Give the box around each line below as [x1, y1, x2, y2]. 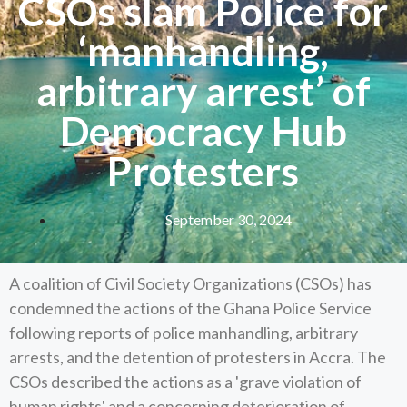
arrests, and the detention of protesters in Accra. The [9, 347, 386, 367]
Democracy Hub [59, 106, 348, 154]
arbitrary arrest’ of [35, 66, 371, 114]
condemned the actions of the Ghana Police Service [9, 298, 372, 318]
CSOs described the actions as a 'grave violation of [9, 372, 362, 392]
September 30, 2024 [164, 210, 292, 228]
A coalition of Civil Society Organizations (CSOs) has [9, 273, 372, 293]
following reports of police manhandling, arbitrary [9, 323, 358, 342]
